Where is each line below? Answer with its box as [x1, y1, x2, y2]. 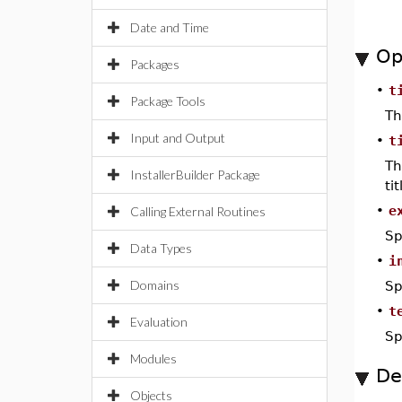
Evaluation [130, 314, 188, 329]
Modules [130, 351, 177, 366]
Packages [130, 57, 179, 72]
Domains [130, 277, 179, 293]
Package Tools [130, 93, 205, 109]
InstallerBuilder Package [130, 167, 260, 182]
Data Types [130, 240, 192, 256]
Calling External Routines [130, 204, 266, 219]
